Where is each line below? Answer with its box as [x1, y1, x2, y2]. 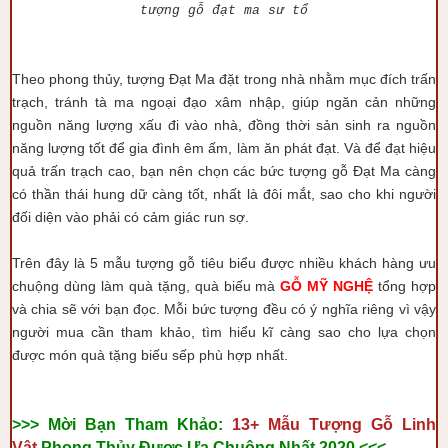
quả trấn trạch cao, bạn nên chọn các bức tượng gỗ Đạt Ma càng [12, 163, 436, 179]
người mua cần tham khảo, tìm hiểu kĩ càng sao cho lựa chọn [12, 324, 436, 340]
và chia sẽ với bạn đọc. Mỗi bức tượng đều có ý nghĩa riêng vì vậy [12, 301, 436, 317]
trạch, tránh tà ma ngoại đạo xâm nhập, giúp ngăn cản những [12, 94, 436, 110]
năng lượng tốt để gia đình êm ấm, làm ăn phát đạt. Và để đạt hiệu [12, 140, 436, 156]
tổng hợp [378, 278, 437, 294]
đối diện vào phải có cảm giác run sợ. [12, 209, 249, 225]
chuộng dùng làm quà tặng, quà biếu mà [12, 278, 281, 294]
